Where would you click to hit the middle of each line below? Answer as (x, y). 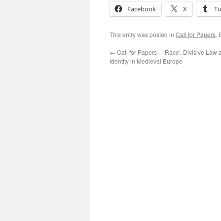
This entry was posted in (143, 34)
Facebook (142, 9)
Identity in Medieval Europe (146, 61)
